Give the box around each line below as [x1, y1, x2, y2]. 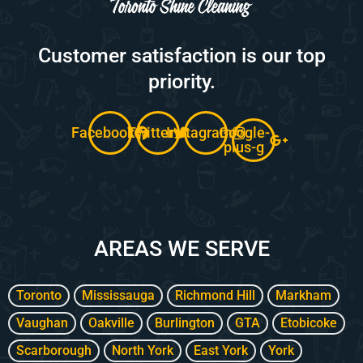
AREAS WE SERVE [93, 235, 270, 262]
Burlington [155, 314, 215, 331]
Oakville [88, 314, 135, 331]
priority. [147, 69, 216, 93]
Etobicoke [280, 314, 337, 331]
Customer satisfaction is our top [37, 43, 326, 67]
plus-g [224, 138, 264, 156]
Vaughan [16, 314, 68, 331]
